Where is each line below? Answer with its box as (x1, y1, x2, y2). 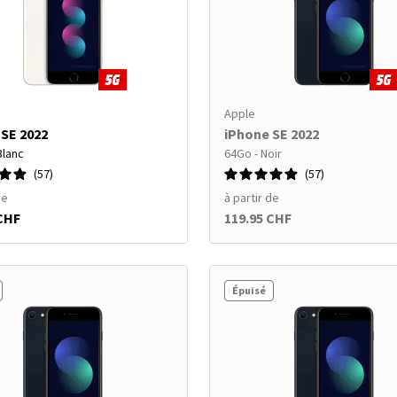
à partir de (224, 190, 279, 206)
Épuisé (232, 284, 266, 297)
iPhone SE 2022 (224, 125, 319, 143)
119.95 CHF (224, 209, 292, 227)
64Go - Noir (224, 145, 282, 161)
